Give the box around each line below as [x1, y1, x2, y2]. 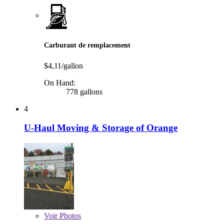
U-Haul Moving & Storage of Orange [24, 122, 177, 133]
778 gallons [64, 87, 102, 96]
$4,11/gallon [44, 61, 83, 70]
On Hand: [44, 78, 75, 87]
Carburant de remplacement [44, 40, 130, 49]
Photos [57, 211, 81, 220]
